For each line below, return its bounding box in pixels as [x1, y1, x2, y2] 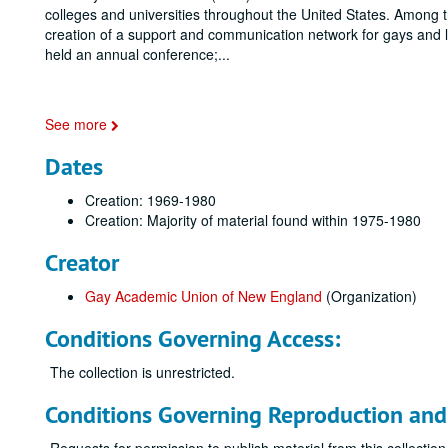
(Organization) [322, 286, 417, 306]
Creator [45, 247, 119, 278]
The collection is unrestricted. [50, 362, 235, 382]
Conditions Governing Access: [45, 323, 340, 354]
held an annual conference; [45, 44, 218, 64]
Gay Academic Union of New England [85, 286, 322, 306]
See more [45, 114, 111, 134]
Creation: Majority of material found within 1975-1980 [85, 210, 421, 230]
